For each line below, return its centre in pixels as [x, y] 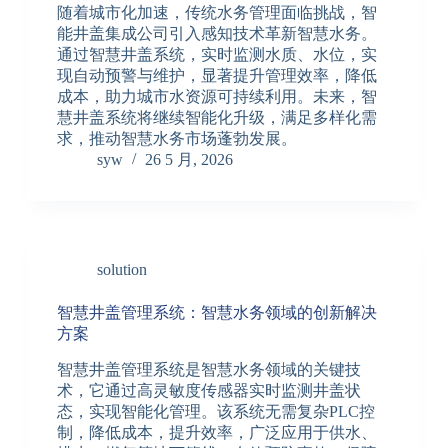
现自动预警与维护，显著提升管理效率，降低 [216, 76]
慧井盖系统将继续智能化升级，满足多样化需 [216, 118]
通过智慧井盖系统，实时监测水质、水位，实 [216, 55]
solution [121, 270]
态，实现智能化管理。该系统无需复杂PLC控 [215, 411]
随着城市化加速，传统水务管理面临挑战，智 [216, 13]
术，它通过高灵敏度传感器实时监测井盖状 [208, 390]
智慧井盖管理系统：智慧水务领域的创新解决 [216, 313]
